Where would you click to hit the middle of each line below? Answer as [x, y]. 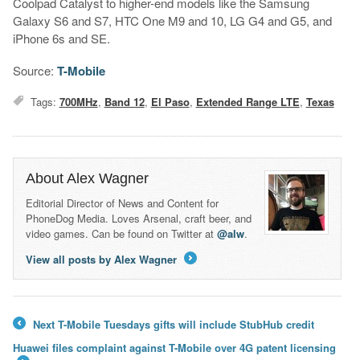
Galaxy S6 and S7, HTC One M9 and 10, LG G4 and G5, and [172, 21]
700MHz [78, 102]
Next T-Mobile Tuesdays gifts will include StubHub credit [172, 324]
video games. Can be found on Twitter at [121, 234]
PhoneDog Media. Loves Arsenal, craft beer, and [138, 219]
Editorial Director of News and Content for [122, 203]
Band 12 [124, 102]
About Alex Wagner [87, 179]
